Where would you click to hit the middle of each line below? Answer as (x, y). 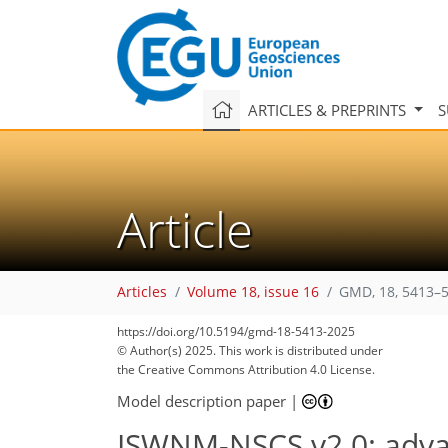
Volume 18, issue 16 (253, 292)
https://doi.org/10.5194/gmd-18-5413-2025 (236, 331)
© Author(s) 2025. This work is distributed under (250, 350)
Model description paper (201, 400)
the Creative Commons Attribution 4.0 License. (246, 369)
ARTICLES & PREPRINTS (328, 109)
